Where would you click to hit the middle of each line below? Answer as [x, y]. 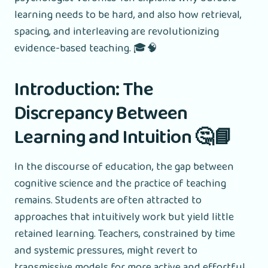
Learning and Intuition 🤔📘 [123, 138]
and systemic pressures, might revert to [106, 250]
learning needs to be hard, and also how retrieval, [128, 15]
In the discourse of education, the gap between [124, 167]
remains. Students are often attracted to [108, 200]
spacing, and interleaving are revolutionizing [117, 31]
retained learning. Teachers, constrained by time [125, 234]
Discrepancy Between [101, 114]
